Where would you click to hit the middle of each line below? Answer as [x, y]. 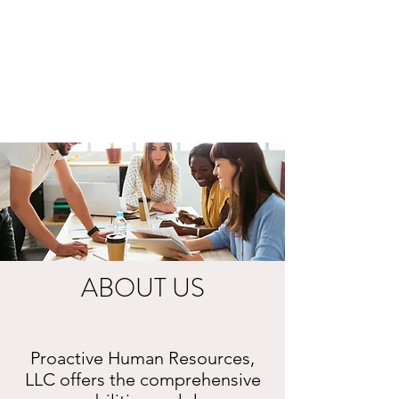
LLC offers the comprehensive [142, 379]
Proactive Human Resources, [142, 358]
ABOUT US [142, 288]
